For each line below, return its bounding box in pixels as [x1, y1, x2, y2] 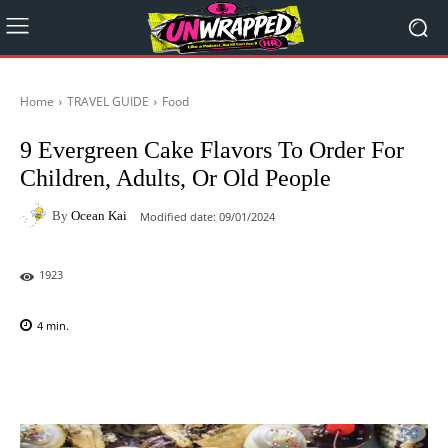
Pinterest [276, 369, 322, 385]
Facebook [67, 369, 117, 385]
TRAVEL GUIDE [67, 93, 149, 110]
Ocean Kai [71, 207, 127, 223]
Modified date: [140, 208, 216, 224]
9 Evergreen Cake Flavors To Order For [20, 137, 404, 163]
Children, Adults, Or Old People [20, 165, 331, 191]
